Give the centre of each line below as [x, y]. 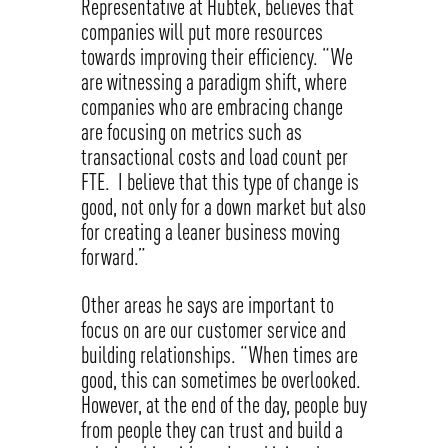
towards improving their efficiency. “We [216, 57]
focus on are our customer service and [213, 330]
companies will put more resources [201, 32]
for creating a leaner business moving [210, 232]
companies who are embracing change [211, 107]
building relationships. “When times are [219, 355]
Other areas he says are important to [207, 305]
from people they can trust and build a [211, 430]
